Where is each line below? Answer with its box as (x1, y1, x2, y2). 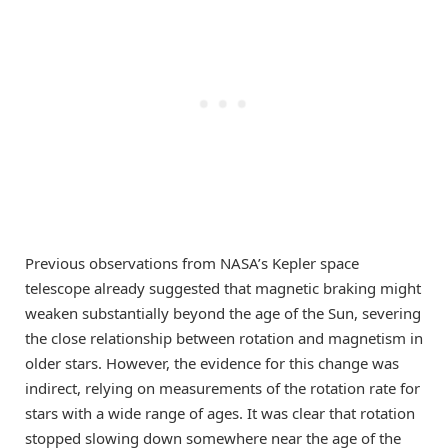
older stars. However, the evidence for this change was (25, 353, 399, 374)
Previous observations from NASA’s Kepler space (25, 253, 359, 274)
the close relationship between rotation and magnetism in (25, 328, 423, 349)
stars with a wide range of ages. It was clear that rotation (25, 403, 415, 424)
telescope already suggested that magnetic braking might (25, 278, 421, 299)
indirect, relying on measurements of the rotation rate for (25, 378, 420, 399)
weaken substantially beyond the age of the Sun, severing (25, 303, 421, 324)
